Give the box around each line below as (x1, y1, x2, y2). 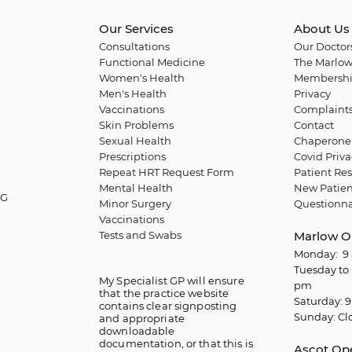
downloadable (99, 324, 175, 337)
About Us (293, 21, 350, 36)
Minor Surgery (99, 197, 171, 210)
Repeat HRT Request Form (99, 166, 234, 178)
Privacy (293, 87, 331, 100)
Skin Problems (99, 119, 174, 131)
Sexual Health (99, 134, 171, 147)
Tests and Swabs (99, 229, 181, 241)
